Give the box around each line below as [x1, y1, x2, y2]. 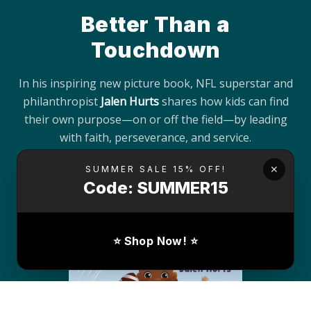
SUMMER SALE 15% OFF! [85, 164, 226, 174]
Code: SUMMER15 [83, 178, 228, 198]
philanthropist [22, 94, 101, 110]
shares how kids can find [158, 94, 289, 110]
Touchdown [90, 37, 221, 63]
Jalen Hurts [100, 94, 159, 110]
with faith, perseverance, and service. [60, 130, 251, 146]
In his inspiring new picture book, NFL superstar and [18, 76, 293, 92]
